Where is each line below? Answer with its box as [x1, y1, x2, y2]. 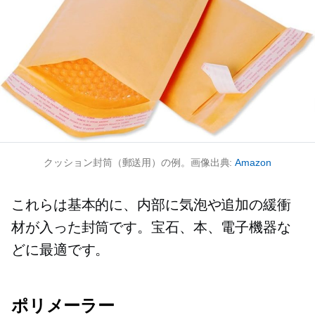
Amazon [235, 157, 271, 169]
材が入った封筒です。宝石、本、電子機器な [11, 219, 291, 236]
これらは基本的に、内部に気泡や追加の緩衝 [11, 197, 291, 213]
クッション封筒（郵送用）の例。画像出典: [44, 157, 236, 169]
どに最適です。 [11, 242, 110, 258]
